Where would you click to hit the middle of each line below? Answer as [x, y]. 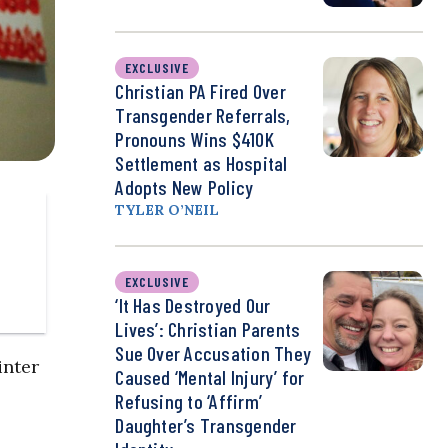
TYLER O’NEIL [167, 210]
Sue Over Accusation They [213, 353]
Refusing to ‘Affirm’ [189, 401]
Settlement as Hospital [201, 163]
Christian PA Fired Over [200, 91]
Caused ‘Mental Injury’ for [210, 377]
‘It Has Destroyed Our [193, 305]
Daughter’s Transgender [206, 425]
